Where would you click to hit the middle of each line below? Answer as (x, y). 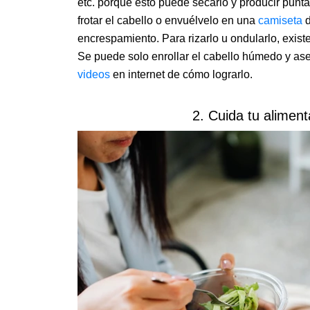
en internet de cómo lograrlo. (183, 75)
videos (95, 75)
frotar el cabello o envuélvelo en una (166, 21)
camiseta (279, 21)
